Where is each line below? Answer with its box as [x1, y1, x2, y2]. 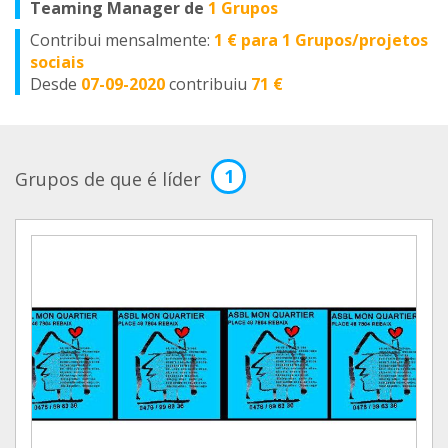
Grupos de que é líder [15, 167, 201, 191]
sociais [30, 51, 84, 73]
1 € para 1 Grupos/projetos [214, 29, 428, 51]
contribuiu [169, 73, 251, 95]
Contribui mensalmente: [30, 29, 214, 51]
